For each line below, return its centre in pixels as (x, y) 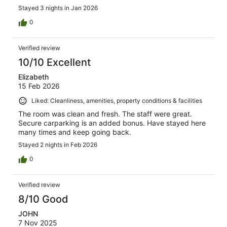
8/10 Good (43, 199)
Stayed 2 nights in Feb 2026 (58, 145)
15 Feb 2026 (39, 86)
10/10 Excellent (54, 63)
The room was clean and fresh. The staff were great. (105, 114)
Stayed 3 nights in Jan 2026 (58, 8)
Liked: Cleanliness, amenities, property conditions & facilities (117, 101)
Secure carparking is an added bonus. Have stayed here (112, 123)
